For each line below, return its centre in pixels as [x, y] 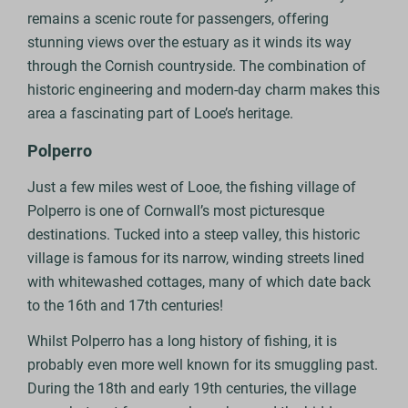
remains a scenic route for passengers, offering [178, 19]
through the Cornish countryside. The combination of [197, 66]
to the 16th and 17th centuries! [126, 306]
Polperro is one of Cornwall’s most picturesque [176, 211]
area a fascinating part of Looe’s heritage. [161, 114]
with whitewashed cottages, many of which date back [199, 282]
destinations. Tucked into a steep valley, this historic [194, 235]
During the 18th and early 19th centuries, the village [192, 389]
